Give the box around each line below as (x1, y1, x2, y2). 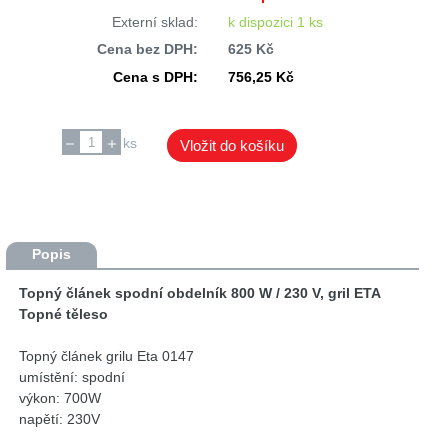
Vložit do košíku (179, 137, 284, 155)
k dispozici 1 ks (227, 14, 323, 30)
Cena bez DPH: (96, 41, 198, 58)
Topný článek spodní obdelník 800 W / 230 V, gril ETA (19, 284, 382, 301)
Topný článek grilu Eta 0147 (19, 347, 195, 364)
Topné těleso (19, 305, 109, 322)
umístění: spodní (19, 368, 126, 385)
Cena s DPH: (112, 68, 198, 85)
